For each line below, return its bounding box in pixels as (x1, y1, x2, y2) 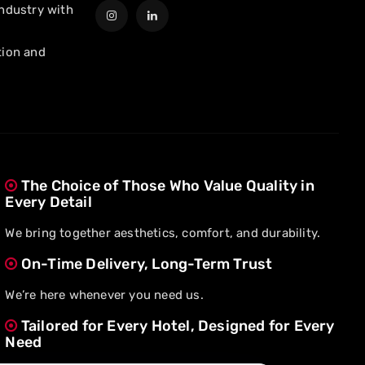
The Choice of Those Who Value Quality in (17, 177, 314, 195)
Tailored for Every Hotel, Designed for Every (17, 317, 335, 335)
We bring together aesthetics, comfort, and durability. (5, 226, 321, 240)
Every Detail (5, 193, 92, 211)
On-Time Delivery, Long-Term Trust (17, 255, 273, 273)
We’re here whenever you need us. (5, 288, 204, 302)
